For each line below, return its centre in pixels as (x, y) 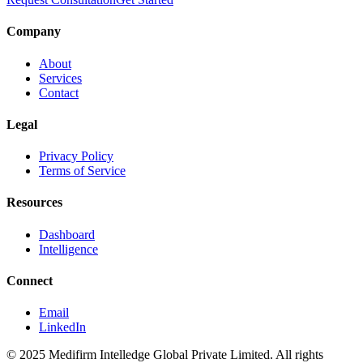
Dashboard (67, 234)
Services (60, 78)
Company (34, 32)
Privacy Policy (76, 156)
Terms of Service (82, 171)
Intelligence (68, 249)
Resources (34, 203)
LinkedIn (62, 327)
